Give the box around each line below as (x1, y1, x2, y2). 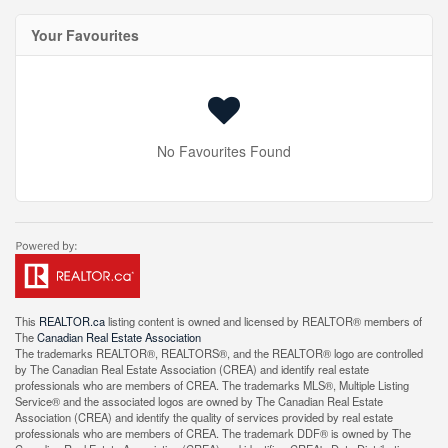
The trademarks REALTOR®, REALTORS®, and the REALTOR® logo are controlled (15, 345, 423, 361)
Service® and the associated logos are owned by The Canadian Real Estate (15, 393, 383, 409)
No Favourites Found (157, 141, 291, 161)
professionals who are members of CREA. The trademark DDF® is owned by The (15, 425, 411, 441)
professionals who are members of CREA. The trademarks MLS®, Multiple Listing (15, 377, 409, 393)
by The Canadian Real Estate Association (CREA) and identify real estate (15, 361, 369, 377)
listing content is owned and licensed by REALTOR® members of (105, 313, 422, 329)
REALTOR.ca (39, 313, 105, 329)
